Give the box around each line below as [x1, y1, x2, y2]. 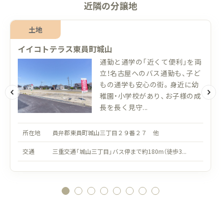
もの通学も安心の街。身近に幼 [100, 79, 199, 89]
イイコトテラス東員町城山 [18, 42, 112, 55]
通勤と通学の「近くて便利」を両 [100, 56, 202, 67]
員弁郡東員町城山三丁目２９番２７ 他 [52, 128, 159, 137]
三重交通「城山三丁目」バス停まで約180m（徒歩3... [52, 147, 186, 155]
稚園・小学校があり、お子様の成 [100, 90, 201, 101]
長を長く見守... [100, 102, 148, 112]
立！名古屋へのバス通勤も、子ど [100, 68, 201, 78]
